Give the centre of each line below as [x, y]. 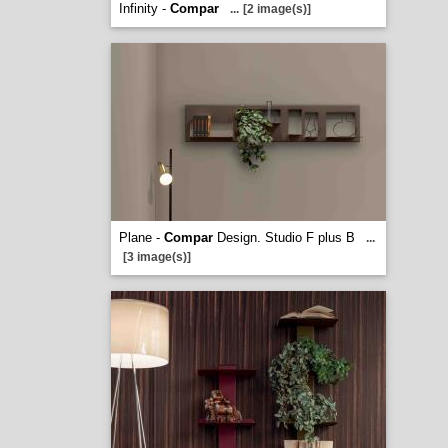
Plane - [141, 237]
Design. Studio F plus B [283, 237]
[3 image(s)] [156, 257]
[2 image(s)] [276, 9]
